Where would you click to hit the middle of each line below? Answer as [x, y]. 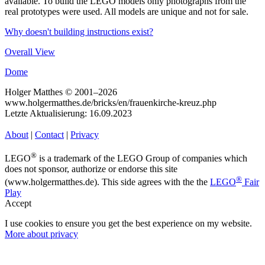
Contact [49, 134]
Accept [18, 203]
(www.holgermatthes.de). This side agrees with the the [107, 182]
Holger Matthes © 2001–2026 [61, 92]
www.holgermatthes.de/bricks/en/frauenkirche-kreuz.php [111, 102]
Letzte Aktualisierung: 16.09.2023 [68, 113]
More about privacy [41, 234]
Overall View [30, 51]
